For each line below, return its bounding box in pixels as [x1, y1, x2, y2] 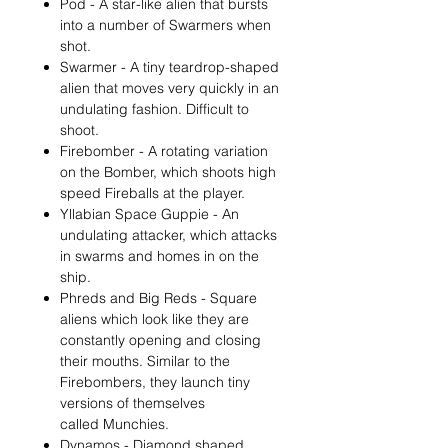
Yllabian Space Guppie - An [60, 205, 239, 223]
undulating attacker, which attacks [60, 226, 277, 244]
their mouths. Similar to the [60, 352, 230, 370]
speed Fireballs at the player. [60, 184, 245, 202]
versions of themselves [60, 394, 205, 412]
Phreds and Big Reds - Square [60, 289, 257, 307]
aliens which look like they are [60, 310, 249, 328]
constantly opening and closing [60, 331, 261, 349]
